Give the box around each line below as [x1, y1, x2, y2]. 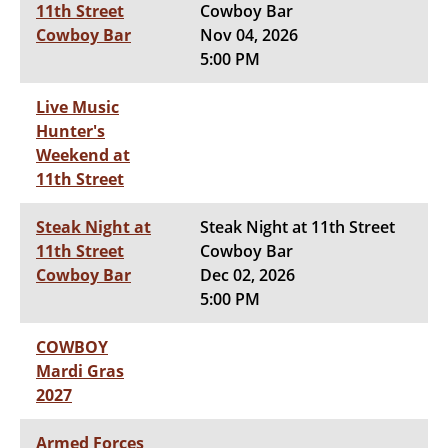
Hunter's [36, 119, 105, 142]
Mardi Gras [36, 359, 124, 382]
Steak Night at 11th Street [200, 215, 395, 238]
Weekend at [36, 143, 130, 166]
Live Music [36, 95, 119, 118]
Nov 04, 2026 [200, 23, 298, 46]
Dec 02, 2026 [200, 263, 295, 286]
